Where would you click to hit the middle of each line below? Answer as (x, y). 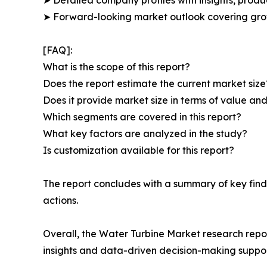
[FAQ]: (58, 50)
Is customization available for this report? (139, 150)
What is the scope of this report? (117, 66)
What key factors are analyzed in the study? (145, 133)
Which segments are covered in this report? (142, 117)
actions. (60, 200)
